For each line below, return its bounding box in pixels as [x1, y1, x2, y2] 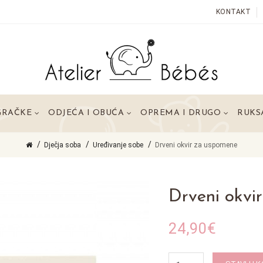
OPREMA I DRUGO [140, 109, 221, 117]
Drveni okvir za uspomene [155, 141, 237, 149]
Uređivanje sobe [93, 141, 143, 149]
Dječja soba [44, 141, 81, 149]
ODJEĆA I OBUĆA [48, 109, 124, 117]
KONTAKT [215, 8, 251, 16]
